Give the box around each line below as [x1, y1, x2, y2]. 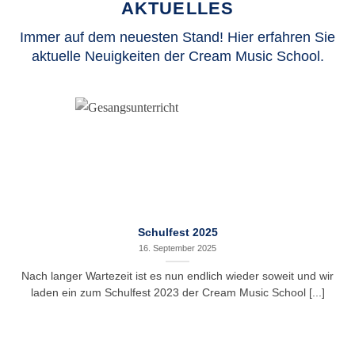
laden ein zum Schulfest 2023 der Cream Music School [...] [30, 286, 325, 299]
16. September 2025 [139, 242, 216, 253]
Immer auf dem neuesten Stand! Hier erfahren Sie [20, 28, 335, 45]
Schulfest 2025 [137, 227, 218, 239]
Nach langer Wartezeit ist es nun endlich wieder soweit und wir [21, 269, 334, 282]
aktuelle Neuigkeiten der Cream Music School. [31, 47, 324, 64]
